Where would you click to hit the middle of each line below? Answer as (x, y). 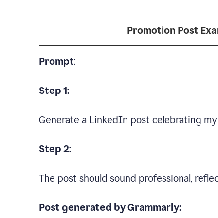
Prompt (56, 61)
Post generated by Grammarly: (110, 207)
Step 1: (54, 91)
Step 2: (55, 149)
